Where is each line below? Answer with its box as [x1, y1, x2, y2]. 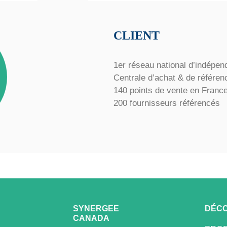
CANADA [73, 213, 109, 222]
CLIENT [113, 28, 160, 42]
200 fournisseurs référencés [113, 98, 220, 108]
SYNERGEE [73, 204, 119, 213]
